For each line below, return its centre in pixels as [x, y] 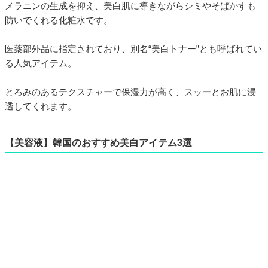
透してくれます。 [41, 106]
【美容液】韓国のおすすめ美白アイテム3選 [98, 142]
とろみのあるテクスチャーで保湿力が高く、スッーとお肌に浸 [130, 92]
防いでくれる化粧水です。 [59, 20]
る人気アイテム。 [41, 63]
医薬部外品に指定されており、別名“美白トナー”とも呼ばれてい [133, 48]
